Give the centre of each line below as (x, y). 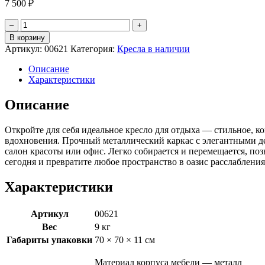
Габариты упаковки (49, 240)
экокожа (36, 87)
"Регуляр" (40, 76)
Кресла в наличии (153, 49)
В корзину (27, 37)
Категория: (94, 49)
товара (33, 34)
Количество (44, 23)
